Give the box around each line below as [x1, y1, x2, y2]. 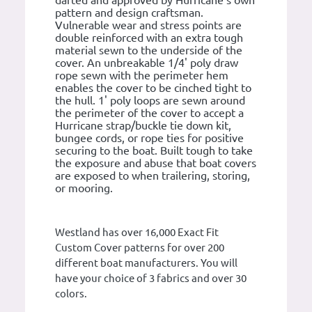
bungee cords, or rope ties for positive [55, 132, 244, 145]
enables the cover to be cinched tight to [55, 81, 251, 95]
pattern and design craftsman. [55, 6, 203, 19]
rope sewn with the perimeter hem [55, 69, 228, 82]
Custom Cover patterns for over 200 [55, 242, 224, 254]
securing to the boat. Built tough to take [55, 144, 253, 157]
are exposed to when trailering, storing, [55, 169, 250, 182]
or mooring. [55, 182, 113, 195]
